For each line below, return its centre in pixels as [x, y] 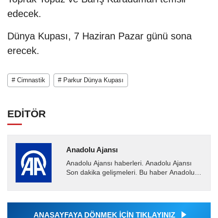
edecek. [24, 14]
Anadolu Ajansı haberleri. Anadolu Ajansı [129, 163]
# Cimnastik [28, 80]
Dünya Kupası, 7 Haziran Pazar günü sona [100, 36]
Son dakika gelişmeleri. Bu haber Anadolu [130, 173]
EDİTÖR [27, 114]
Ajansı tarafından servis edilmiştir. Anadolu [131, 182]
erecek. [23, 51]
